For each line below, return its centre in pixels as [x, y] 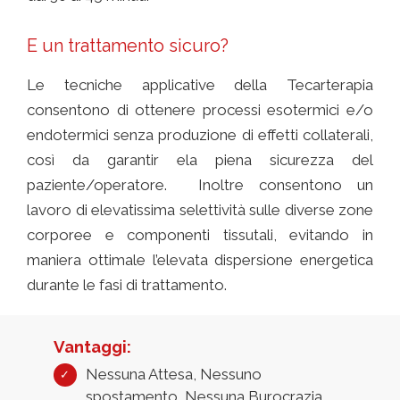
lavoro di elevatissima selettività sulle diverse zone [200, 210]
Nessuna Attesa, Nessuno [174, 375]
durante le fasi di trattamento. [127, 285]
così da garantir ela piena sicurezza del [200, 160]
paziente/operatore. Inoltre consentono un [200, 185]
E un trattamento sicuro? [128, 46]
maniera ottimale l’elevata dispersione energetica [200, 260]
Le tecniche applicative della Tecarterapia [200, 85]
